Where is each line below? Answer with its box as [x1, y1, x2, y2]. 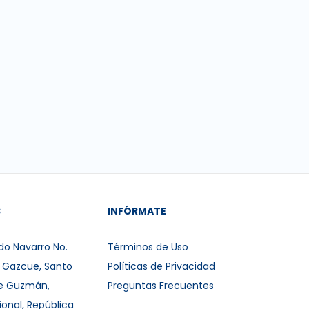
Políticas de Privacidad [108, 259, 216, 273]
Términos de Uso [108, 240, 189, 254]
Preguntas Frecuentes [108, 279, 215, 292]
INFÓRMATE [108, 204, 167, 218]
